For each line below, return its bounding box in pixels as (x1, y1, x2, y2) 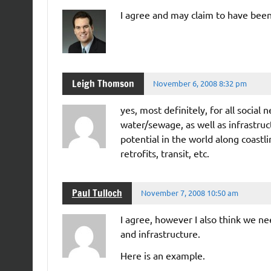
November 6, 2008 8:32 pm (153, 78, 247, 89)
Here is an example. (120, 249, 205, 261)
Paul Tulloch (71, 186, 122, 200)
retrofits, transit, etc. (120, 146, 209, 159)
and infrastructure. (120, 227, 200, 240)
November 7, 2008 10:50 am (141, 188, 239, 198)
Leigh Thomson (71, 77, 134, 91)
